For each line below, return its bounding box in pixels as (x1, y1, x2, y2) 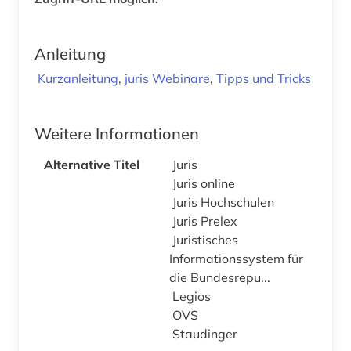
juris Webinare (125, 70, 210, 86)
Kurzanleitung (38, 70, 118, 86)
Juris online (172, 175, 238, 191)
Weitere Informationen (34, 123, 199, 143)
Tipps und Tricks (216, 70, 311, 86)
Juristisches (172, 231, 238, 248)
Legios (172, 288, 214, 304)
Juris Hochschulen (172, 194, 277, 210)
